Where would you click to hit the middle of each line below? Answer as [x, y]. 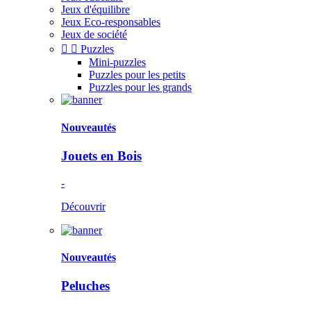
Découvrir [83, 206]
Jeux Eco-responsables [111, 22]
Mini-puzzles [117, 62]
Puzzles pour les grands [140, 87]
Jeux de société [94, 35]
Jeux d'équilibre [95, 10]
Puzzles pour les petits [137, 75]
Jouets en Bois [101, 155]
